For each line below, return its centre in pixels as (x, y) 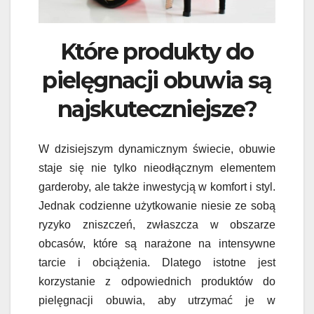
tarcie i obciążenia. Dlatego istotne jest (157, 262)
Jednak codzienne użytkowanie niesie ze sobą (157, 205)
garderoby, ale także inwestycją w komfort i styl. (157, 186)
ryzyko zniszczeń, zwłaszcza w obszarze (157, 224)
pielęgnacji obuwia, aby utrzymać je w (157, 300)
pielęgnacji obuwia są (157, 81)
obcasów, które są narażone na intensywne (157, 243)
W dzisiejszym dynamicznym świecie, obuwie (157, 149)
